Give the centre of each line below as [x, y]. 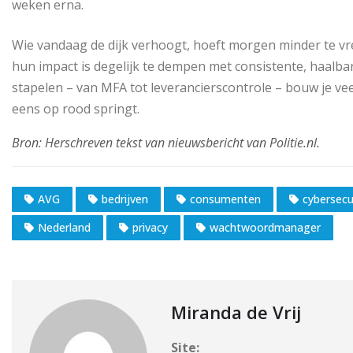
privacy [150, 228]
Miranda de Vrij [236, 312]
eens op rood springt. [76, 108]
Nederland [64, 228]
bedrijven [125, 199]
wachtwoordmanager [265, 228]
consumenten [225, 199]
